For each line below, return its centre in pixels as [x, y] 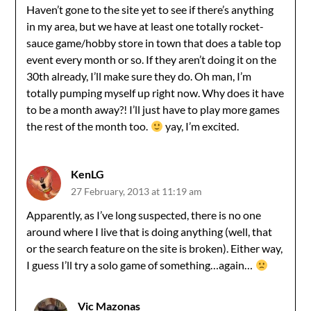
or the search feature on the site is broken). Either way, [155, 248]
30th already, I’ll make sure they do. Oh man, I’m [139, 76]
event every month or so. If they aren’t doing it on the [152, 59]
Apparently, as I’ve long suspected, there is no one [144, 215]
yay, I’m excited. [201, 126]
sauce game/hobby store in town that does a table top [154, 43]
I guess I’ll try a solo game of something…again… [141, 265]
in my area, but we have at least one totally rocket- [145, 26]
